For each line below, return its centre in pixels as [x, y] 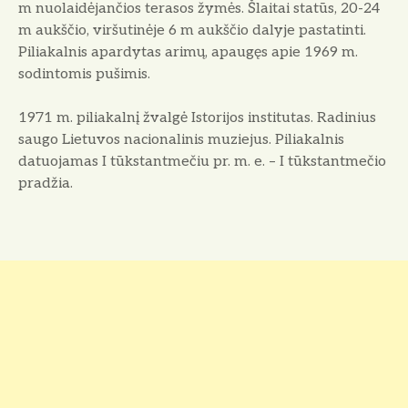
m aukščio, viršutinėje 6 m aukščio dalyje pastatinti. [192, 31]
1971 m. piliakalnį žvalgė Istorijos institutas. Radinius [197, 118]
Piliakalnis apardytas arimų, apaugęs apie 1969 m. [188, 53]
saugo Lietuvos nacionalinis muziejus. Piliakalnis [181, 140]
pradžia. [46, 184]
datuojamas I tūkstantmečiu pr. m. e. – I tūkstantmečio [202, 162]
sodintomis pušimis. [84, 75]
